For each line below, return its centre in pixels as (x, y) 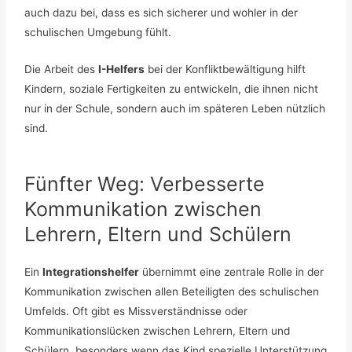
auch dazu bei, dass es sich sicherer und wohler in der (161, 13)
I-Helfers (122, 70)
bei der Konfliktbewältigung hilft (225, 70)
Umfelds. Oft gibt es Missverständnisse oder (136, 312)
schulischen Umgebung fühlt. (98, 33)
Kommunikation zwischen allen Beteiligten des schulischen (172, 292)
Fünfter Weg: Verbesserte (145, 184)
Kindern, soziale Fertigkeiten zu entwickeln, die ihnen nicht (172, 89)
